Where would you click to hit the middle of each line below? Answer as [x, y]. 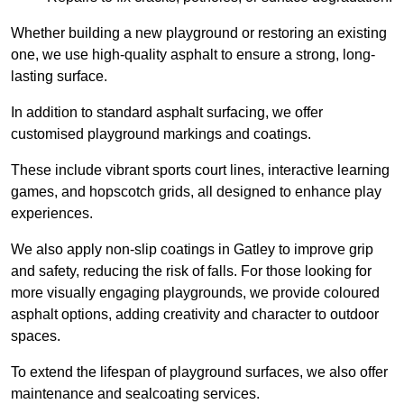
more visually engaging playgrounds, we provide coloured [195, 293]
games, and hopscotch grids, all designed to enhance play [196, 192]
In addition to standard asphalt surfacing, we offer [167, 113]
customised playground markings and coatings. [161, 134]
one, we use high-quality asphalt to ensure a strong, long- [193, 55]
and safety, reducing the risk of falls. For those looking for [191, 271]
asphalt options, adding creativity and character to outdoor [195, 315]
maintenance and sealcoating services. [135, 394]
